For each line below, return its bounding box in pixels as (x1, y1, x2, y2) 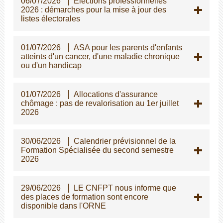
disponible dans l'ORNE (20, 201, 106, 210)
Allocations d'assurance (73, 90, 158, 99)
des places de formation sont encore (20, 192, 148, 201)
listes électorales (20, 14, 80, 23)
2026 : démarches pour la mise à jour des (20, 5, 166, 14)
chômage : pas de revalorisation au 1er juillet (20, 99, 179, 108)
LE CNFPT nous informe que (73, 183, 176, 192)
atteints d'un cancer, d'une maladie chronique (20, 52, 180, 61)
